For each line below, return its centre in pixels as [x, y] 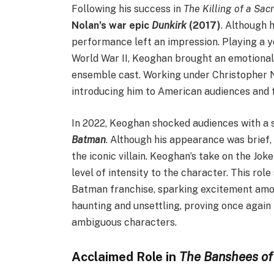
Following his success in [128, 9]
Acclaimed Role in [126, 256]
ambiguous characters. [124, 222]
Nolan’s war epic [112, 26]
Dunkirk [169, 26]
